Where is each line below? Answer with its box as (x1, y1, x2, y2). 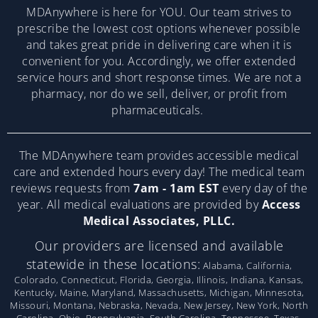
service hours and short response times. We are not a (16, 69, 302, 85)
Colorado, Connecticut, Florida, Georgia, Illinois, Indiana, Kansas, (14, 273, 304, 286)
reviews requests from (11, 180, 131, 196)
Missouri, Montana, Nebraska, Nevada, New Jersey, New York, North (10, 298, 308, 312)
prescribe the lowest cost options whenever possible (17, 20, 301, 36)
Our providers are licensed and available (34, 236, 284, 254)
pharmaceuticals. (111, 102, 207, 118)
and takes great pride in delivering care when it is (26, 36, 292, 53)
